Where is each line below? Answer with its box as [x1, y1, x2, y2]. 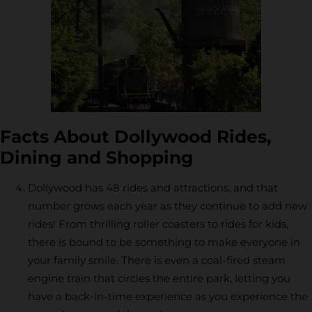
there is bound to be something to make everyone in [28, 235, 300, 249]
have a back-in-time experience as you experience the [28, 289, 308, 303]
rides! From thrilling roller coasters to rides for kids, [28, 217, 288, 231]
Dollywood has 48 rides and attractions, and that [28, 180, 278, 194]
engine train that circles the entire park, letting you [28, 271, 290, 285]
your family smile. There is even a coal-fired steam [28, 253, 286, 267]
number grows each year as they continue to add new [28, 198, 307, 212]
